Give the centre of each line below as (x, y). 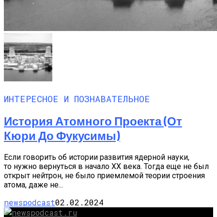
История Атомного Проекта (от (93, 121)
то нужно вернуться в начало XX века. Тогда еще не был (106, 167)
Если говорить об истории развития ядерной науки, (97, 157)
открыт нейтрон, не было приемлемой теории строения (104, 176)
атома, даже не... (33, 185)
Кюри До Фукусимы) (62, 136)
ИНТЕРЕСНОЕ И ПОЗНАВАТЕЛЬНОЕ (77, 98)
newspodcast (30, 202)
